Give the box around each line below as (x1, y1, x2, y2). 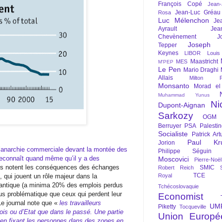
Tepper (158, 42, 177, 49)
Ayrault (158, 25, 177, 32)
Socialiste (158, 130, 188, 138)
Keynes (158, 50, 178, 56)
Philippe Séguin (158, 148, 212, 155)
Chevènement (158, 33, 196, 40)
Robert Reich (158, 165, 194, 170)
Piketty (158, 203, 176, 210)
